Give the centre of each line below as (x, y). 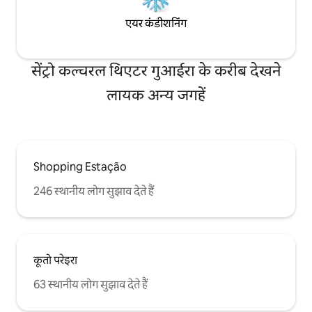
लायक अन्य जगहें (156, 95)
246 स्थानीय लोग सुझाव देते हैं (94, 192)
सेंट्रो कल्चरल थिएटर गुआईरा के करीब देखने (156, 71)
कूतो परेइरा (55, 260)
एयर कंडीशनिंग (156, 23)
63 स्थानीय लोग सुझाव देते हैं (91, 285)
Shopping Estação (80, 167)
